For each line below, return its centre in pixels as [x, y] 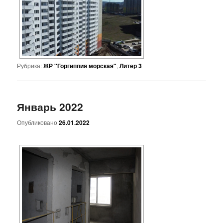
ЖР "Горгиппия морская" [80, 66]
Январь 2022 [50, 107]
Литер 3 [131, 66]
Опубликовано [38, 122]
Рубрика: [30, 66]
